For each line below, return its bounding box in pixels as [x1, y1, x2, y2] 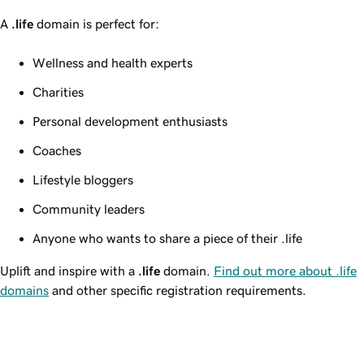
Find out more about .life [214, 263, 357, 277]
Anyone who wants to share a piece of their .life [32, 231, 302, 245]
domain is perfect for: [33, 16, 159, 30]
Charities [32, 84, 84, 98]
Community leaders [32, 201, 145, 215]
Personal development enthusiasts [32, 114, 227, 128]
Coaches [32, 143, 81, 157]
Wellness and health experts [32, 55, 193, 69]
